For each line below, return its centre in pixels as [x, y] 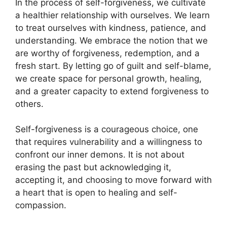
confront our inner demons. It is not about [100, 155]
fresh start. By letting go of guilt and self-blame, [113, 66]
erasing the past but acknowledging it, [93, 167]
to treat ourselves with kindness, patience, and [111, 28]
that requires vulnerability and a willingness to [109, 142]
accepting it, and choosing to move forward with [113, 180]
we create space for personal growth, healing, [108, 78]
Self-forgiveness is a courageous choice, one [107, 129]
